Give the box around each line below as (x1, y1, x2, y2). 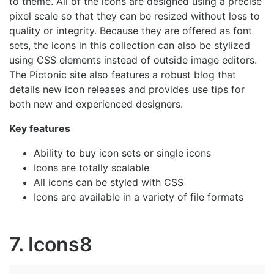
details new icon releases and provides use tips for (9, 83, 245, 95)
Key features (9, 122, 70, 135)
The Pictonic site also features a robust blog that (9, 68, 236, 81)
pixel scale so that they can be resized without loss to (9, 9, 260, 22)
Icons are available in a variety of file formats (34, 190, 243, 203)
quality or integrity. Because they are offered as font (9, 24, 252, 37)
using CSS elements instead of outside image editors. (9, 53, 257, 66)
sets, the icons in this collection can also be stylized (9, 39, 250, 51)
